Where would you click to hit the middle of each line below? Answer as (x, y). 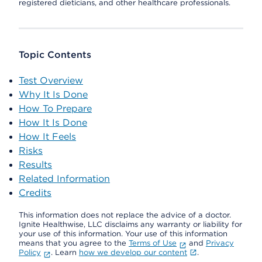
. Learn (65, 252)
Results (35, 165)
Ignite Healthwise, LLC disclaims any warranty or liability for (130, 224)
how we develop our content (133, 252)
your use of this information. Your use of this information (123, 234)
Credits (35, 193)
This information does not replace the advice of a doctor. (125, 215)
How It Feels (47, 137)
